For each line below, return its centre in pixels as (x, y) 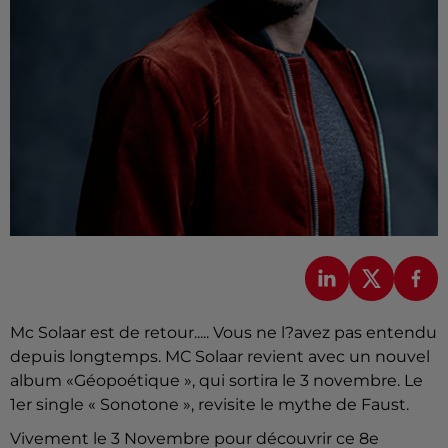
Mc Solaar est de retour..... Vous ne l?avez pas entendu (223, 332)
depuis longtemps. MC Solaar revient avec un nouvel (220, 356)
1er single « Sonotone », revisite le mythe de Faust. (209, 404)
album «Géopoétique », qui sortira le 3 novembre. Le (216, 380)
